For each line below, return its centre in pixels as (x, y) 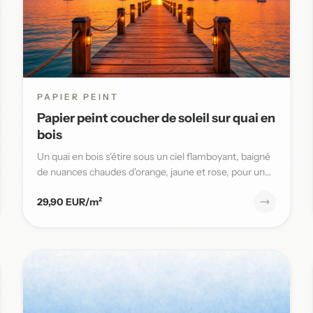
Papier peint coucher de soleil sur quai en (156, 118)
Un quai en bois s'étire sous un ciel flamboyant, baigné (154, 156)
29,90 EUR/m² (70, 202)
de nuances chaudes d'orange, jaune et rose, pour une (154, 172)
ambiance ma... (70, 187)
